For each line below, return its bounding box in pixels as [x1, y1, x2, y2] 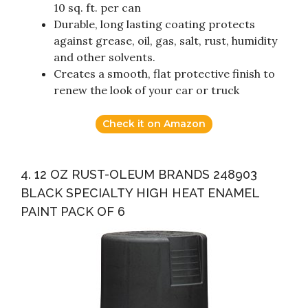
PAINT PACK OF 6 [21, 204, 125, 219]
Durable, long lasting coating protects [54, 17, 255, 32]
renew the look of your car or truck [54, 83, 239, 98]
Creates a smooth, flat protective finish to [54, 67, 275, 81]
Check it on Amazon [102, 118, 206, 131]
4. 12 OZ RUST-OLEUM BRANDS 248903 [21, 167, 257, 182]
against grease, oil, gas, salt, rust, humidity [54, 34, 277, 48]
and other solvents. [54, 50, 155, 65]
